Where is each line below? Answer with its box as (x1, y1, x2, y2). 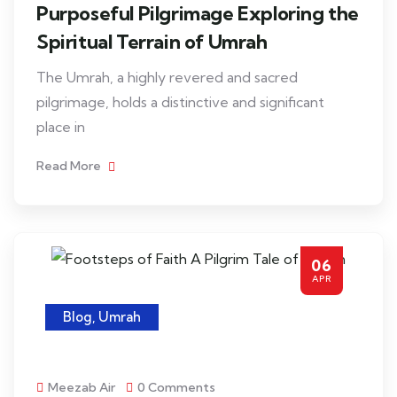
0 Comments (137, 379, 215, 395)
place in (36, 118, 85, 136)
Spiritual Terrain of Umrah (36, 29, 268, 54)
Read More (36, 158, 104, 174)
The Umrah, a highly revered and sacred (36, 68, 298, 86)
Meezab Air (48, 379, 115, 395)
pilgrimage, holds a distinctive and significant (36, 93, 324, 111)
